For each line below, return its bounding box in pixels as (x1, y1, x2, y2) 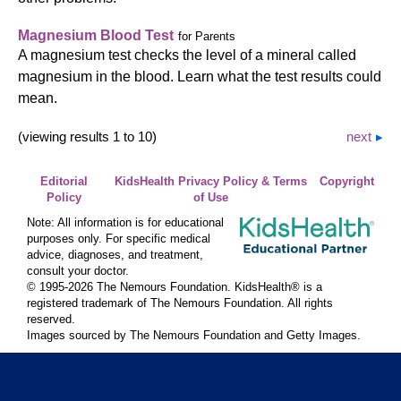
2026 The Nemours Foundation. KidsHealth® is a (68, 281, 322, 294)
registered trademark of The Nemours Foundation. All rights (27, 297, 333, 310)
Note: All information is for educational (27, 217, 224, 229)
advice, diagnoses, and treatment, (27, 249, 203, 261)
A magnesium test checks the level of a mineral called (18, 47, 356, 63)
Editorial (40, 175, 89, 188)
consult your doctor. (27, 265, 129, 277)
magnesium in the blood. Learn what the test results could (18, 69, 381, 84)
